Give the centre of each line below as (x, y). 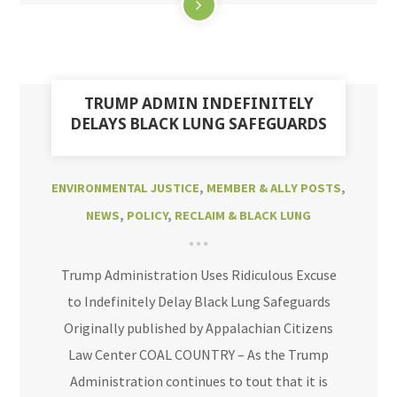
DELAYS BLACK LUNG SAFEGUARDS (198, 124)
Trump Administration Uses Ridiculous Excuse (198, 275)
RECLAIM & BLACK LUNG (243, 215)
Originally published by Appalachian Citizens (198, 328)
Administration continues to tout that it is (198, 381)
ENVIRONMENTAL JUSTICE (125, 188)
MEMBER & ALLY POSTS (274, 188)
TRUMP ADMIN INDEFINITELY (198, 103)
